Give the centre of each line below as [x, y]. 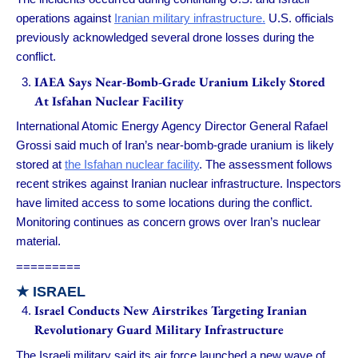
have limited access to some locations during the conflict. [164, 203]
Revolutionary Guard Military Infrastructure [159, 330]
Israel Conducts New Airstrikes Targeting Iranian [170, 311]
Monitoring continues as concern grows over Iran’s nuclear [168, 222]
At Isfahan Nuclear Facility [109, 101]
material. [38, 241]
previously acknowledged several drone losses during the [165, 38]
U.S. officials [300, 18]
